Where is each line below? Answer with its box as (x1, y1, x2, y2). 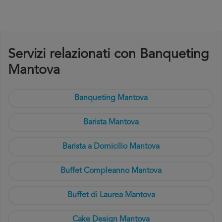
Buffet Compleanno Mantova (60, 167, 162, 175)
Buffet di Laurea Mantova (67, 191, 155, 199)
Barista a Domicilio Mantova (62, 143, 160, 151)
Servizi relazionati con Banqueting (8, 48, 209, 61)
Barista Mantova (83, 118, 139, 126)
